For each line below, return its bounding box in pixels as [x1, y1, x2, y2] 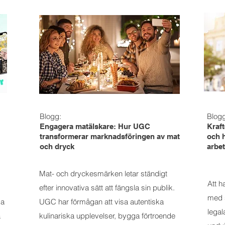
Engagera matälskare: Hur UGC [40, 122, 150, 131]
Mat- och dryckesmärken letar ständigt [39, 169, 167, 178]
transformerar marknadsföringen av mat [40, 132, 180, 141]
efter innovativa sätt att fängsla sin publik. [39, 183, 175, 192]
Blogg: [40, 111, 61, 121]
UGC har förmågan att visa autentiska [39, 197, 164, 206]
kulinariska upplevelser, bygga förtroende [39, 211, 175, 220]
